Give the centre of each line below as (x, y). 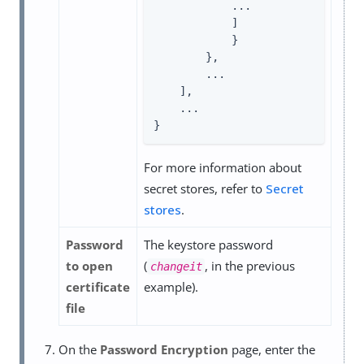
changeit (176, 267)
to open (89, 266)
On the (79, 350)
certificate (98, 287)
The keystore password (208, 245)
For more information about (223, 168)
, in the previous (250, 266)
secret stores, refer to (205, 189)
